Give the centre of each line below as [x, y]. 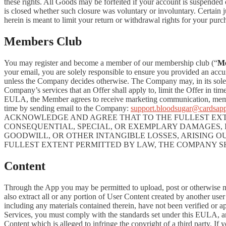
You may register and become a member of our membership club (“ [111, 63]
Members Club [43, 42]
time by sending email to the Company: [67, 108]
